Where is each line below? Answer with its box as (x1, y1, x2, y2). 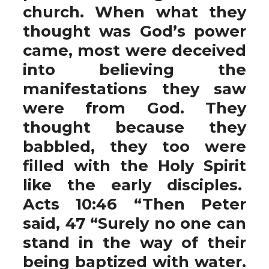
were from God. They (23, 98, 246, 117)
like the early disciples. (23, 175, 246, 194)
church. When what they (23, 2, 246, 21)
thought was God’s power (23, 22, 246, 40)
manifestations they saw (23, 79, 246, 98)
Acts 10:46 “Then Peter (23, 195, 246, 213)
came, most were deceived (23, 41, 246, 59)
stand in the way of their (23, 233, 246, 252)
